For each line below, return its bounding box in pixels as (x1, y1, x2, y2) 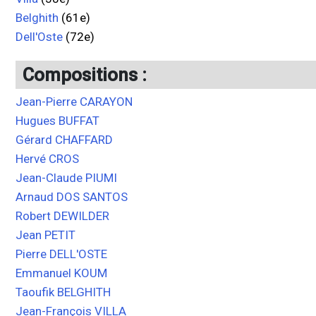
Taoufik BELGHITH (16, 285, 111, 299)
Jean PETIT (16, 228, 75, 242)
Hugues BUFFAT (16, 114, 99, 128)
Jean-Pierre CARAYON (16, 95, 133, 109)
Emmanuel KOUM (16, 266, 107, 280)
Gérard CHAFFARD (16, 133, 113, 147)
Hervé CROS (16, 152, 79, 166)
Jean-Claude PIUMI (16, 171, 117, 185)
